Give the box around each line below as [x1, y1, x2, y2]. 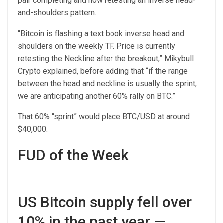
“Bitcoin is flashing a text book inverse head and [18, 28, 184, 38]
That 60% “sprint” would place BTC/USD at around [18, 111, 190, 121]
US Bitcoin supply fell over [18, 193, 192, 211]
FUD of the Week [18, 146, 132, 164]
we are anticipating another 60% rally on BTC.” [18, 91, 175, 101]
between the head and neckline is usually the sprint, [18, 78, 197, 88]
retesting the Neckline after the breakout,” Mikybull [18, 53, 194, 63]
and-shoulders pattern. [18, 7, 96, 17]
